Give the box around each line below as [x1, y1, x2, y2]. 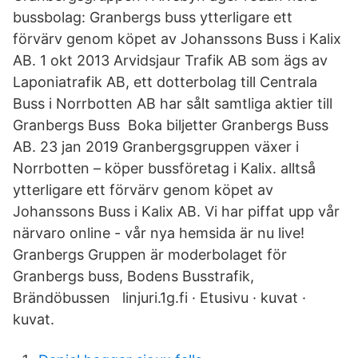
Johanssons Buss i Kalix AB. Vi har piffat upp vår [13, 203, 340, 220]
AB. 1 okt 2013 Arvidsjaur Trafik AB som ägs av [13, 52, 328, 69]
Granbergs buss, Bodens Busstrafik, [13, 268, 254, 284]
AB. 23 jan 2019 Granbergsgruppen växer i [13, 138, 299, 155]
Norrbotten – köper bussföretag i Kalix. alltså [13, 160, 316, 177]
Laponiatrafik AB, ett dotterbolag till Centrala [13, 74, 317, 90]
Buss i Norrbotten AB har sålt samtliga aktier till [13, 95, 332, 112]
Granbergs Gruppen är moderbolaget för [13, 246, 287, 263]
